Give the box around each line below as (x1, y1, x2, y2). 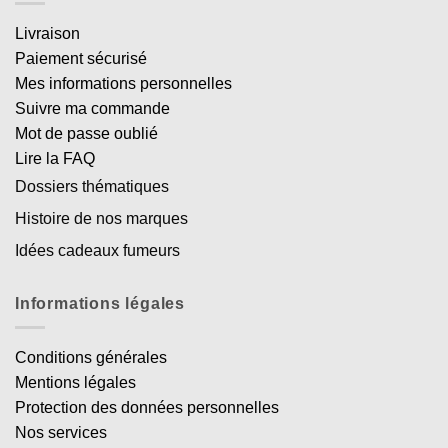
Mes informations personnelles (15, 74, 232, 92)
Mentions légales (15, 374, 136, 392)
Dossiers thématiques (15, 177, 169, 195)
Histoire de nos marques (15, 209, 188, 227)
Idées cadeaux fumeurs (15, 241, 180, 259)
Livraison (15, 24, 80, 42)
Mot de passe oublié (15, 124, 158, 142)
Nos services (15, 424, 107, 442)
